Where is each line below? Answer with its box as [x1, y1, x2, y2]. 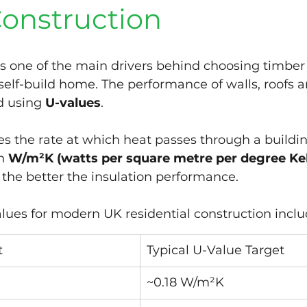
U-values [45, 95, 101, 111]
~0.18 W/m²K [147, 275, 224, 291]
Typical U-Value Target [147, 243, 284, 258]
